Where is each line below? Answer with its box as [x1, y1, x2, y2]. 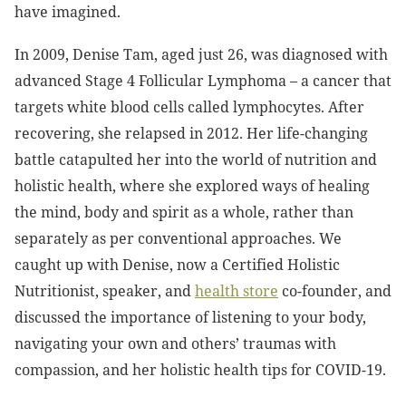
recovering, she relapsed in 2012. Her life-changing [14, 123, 368, 144]
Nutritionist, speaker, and [14, 281, 195, 302]
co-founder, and [278, 281, 391, 302]
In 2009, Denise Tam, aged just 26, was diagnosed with [14, 44, 388, 65]
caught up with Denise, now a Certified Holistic [14, 255, 340, 275]
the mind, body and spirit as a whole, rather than [14, 202, 353, 223]
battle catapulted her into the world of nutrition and [14, 150, 377, 170]
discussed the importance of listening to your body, [14, 307, 366, 328]
